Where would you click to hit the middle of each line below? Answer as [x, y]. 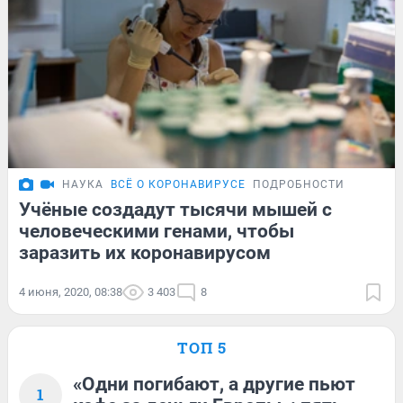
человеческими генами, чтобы [157, 231]
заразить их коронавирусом [145, 252]
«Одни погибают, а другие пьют [214, 384]
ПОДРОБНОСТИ [299, 184]
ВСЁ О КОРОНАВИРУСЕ [178, 184]
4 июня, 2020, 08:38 [71, 291]
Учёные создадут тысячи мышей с [175, 209]
